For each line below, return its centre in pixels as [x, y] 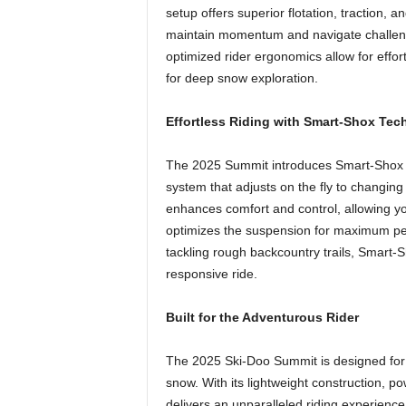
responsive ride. [211, 274]
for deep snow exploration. [242, 78]
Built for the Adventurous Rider [262, 317]
